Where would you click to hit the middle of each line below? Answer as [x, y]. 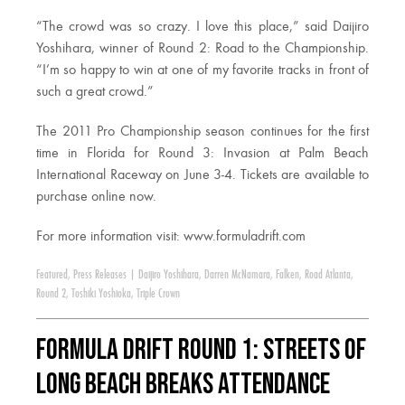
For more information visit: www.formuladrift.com [171, 237]
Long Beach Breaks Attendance [183, 385]
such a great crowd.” [95, 93]
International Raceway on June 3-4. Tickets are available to [202, 176]
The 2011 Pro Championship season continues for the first [202, 132]
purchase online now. [96, 198]
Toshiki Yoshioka [101, 294]
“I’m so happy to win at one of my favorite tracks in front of [202, 71]
